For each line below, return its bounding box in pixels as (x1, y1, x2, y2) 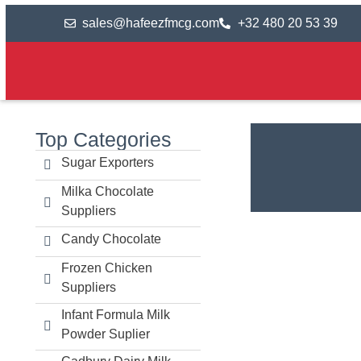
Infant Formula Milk (60, 307, 170, 322)
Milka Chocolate (60, 184, 154, 198)
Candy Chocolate (60, 232, 161, 247)
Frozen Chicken (60, 260, 152, 275)
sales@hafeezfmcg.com (82, 16, 220, 30)
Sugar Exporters (60, 156, 154, 170)
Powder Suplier (60, 326, 150, 341)
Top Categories (35, 127, 172, 151)
